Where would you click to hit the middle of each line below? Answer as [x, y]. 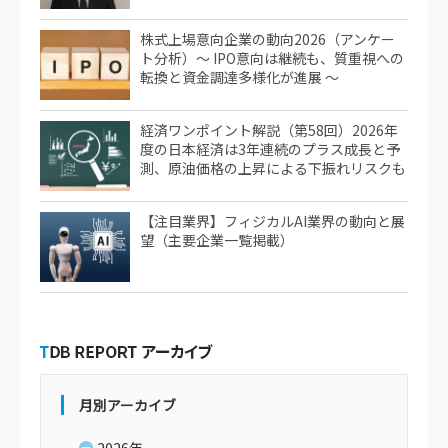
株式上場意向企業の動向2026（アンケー [267, 39]
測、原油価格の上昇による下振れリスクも [273, 168]
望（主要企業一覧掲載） [217, 240]
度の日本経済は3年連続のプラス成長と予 [270, 149]
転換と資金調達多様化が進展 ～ [239, 77]
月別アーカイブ [127, 405]
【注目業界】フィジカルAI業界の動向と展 [272, 221]
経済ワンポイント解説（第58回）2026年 [269, 130]
